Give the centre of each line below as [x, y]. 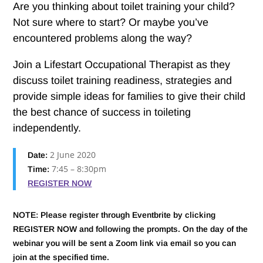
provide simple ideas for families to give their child [129, 96]
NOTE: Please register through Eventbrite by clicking [114, 215]
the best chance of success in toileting [102, 112]
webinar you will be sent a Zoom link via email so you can [125, 243]
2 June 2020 [72, 155]
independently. [47, 128]
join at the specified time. [61, 257]
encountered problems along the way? [103, 38]
